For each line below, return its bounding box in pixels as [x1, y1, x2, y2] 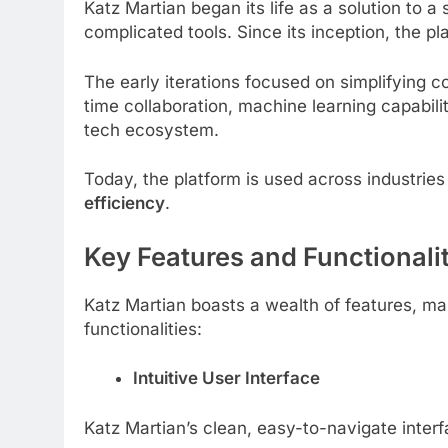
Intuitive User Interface [132, 368, 320, 389]
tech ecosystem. [84, 119, 219, 140]
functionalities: [84, 318, 202, 339]
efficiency [84, 193, 165, 214]
